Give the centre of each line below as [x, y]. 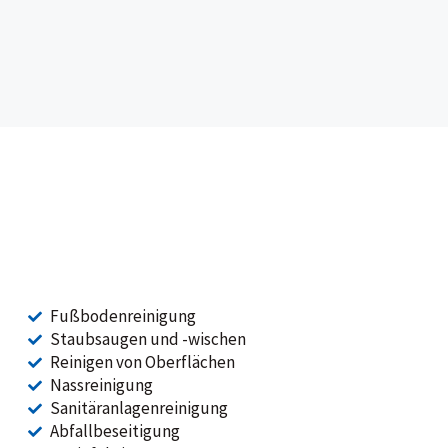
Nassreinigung [101, 385]
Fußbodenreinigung [123, 316]
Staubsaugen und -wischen [148, 339]
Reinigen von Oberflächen [142, 362]
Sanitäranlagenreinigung [139, 408]
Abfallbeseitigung [115, 431]
